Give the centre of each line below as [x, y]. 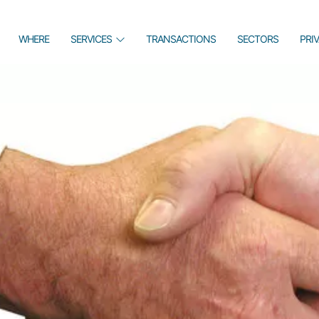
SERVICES [91, 39]
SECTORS [257, 39]
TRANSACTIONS [181, 39]
